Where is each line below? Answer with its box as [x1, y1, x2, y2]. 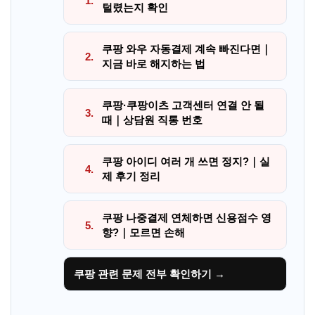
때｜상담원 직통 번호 [102, 114, 202, 126]
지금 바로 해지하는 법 [102, 58, 205, 70]
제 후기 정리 [102, 170, 160, 182]
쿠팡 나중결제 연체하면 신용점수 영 [102, 212, 271, 224]
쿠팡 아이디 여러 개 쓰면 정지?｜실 [102, 155, 270, 167]
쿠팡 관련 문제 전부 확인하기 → [74, 268, 225, 280]
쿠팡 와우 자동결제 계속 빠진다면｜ [102, 43, 271, 55]
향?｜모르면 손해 [102, 226, 185, 238]
